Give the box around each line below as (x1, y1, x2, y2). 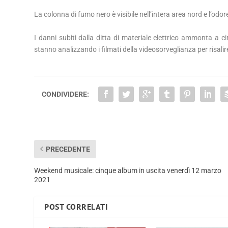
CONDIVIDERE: (42, 90, 90, 98)
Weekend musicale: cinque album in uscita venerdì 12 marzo (34, 166, 222, 175)
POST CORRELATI (44, 201, 108, 212)
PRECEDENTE (46, 145, 91, 153)
